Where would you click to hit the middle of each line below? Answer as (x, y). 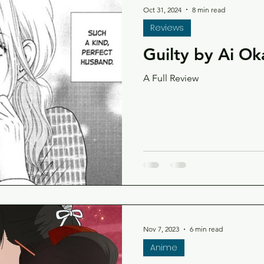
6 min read (206, 229)
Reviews (167, 28)
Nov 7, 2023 (161, 229)
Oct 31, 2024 (162, 9)
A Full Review (171, 78)
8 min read (209, 9)
